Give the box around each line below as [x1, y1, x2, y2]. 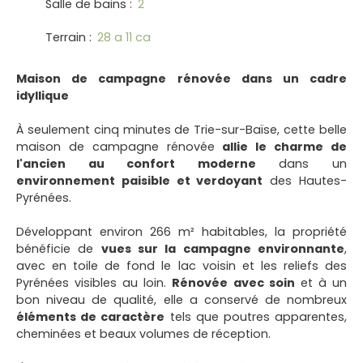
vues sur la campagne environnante [100, 240, 345, 257]
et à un [294, 274, 348, 291]
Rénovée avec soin [172, 274, 295, 291]
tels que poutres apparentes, [164, 308, 348, 325]
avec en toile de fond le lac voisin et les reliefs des [16, 257, 347, 274]
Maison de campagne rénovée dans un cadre [16, 70, 347, 87]
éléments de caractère [16, 308, 165, 325]
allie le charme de [222, 138, 348, 155]
